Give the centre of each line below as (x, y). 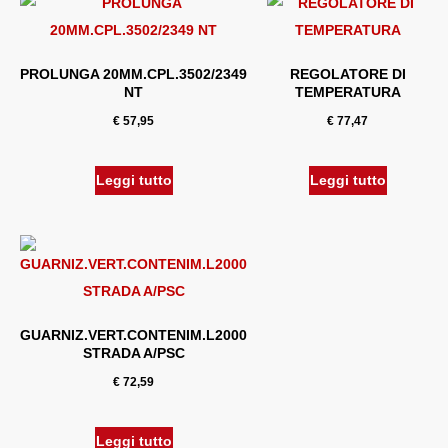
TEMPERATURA (347, 91)
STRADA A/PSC (133, 352)
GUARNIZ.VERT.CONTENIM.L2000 (133, 334)
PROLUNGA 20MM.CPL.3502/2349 (133, 73)
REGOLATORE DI (347, 73)
